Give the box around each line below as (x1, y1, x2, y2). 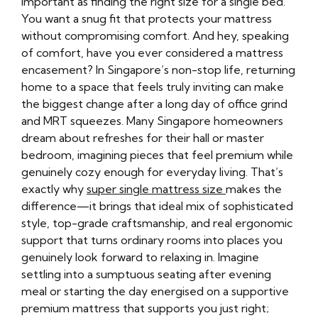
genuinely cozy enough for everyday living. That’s (21, 165, 283, 180)
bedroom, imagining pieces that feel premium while (21, 148, 293, 163)
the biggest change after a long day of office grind (21, 97, 287, 111)
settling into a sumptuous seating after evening (21, 267, 271, 282)
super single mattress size (87, 182, 226, 197)
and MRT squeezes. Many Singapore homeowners (21, 114, 283, 128)
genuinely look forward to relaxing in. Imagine (21, 250, 259, 265)
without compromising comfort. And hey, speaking (21, 28, 289, 43)
